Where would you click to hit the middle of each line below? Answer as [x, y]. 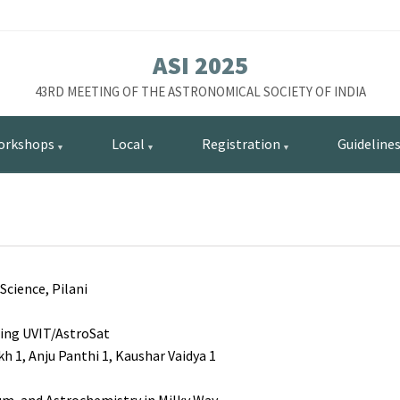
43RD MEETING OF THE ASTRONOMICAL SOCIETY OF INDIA [200, 91]
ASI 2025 [200, 65]
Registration [241, 144]
